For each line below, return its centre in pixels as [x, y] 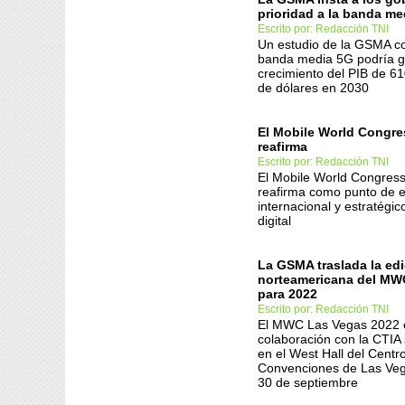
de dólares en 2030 [313, 88]
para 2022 [287, 294]
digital [274, 221]
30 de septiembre [308, 382]
